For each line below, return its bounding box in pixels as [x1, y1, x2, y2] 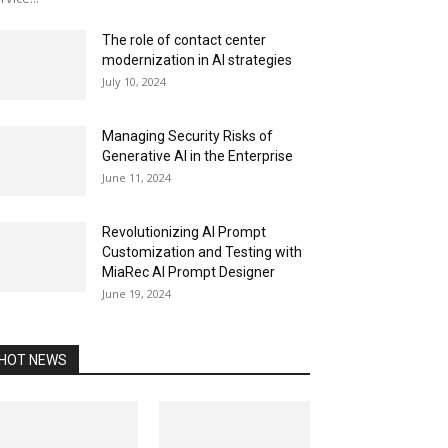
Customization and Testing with [102, 244, 302, 260]
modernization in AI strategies [102, 52, 292, 68]
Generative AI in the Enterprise [102, 148, 293, 164]
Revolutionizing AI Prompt [102, 224, 266, 240]
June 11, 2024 [102, 170, 171, 185]
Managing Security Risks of [102, 128, 273, 144]
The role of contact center [102, 32, 266, 48]
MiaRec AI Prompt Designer [102, 264, 275, 280]
